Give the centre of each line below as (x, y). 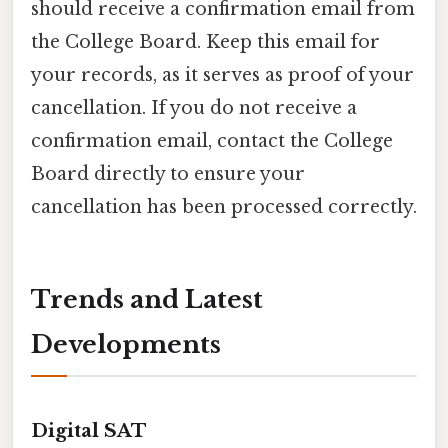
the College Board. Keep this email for (205, 41)
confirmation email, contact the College (212, 140)
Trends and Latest (147, 299)
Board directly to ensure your (168, 173)
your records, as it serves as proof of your (222, 74)
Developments (126, 344)
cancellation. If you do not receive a (194, 107)
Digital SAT (89, 430)
